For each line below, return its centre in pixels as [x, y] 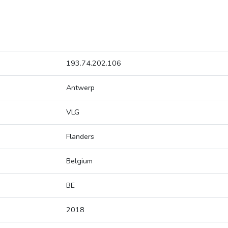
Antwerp [80, 88]
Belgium [79, 161]
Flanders [80, 137]
